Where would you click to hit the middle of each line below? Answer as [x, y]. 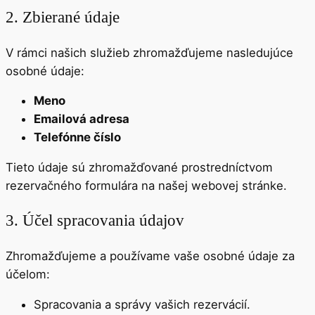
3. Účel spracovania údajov [95, 220]
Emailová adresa [82, 119]
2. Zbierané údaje [63, 17]
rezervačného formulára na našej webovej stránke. [146, 186]
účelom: [28, 274]
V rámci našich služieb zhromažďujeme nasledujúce [149, 52]
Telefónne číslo [77, 137]
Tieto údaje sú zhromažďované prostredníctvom [139, 168]
